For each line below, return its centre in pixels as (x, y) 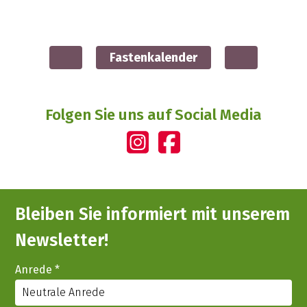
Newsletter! (62, 240)
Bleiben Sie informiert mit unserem (153, 214)
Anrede (35, 269)
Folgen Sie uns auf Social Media (153, 115)
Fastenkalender (153, 58)
